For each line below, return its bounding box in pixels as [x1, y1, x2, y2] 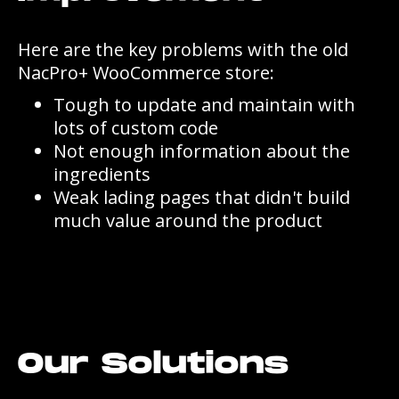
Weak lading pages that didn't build [53, 184, 350, 209]
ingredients [53, 161, 151, 186]
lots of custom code [53, 115, 218, 140]
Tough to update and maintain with [53, 92, 355, 117]
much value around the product [53, 208, 322, 232]
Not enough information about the [53, 138, 350, 163]
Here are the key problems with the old [18, 37, 348, 61]
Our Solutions [18, 346, 289, 382]
